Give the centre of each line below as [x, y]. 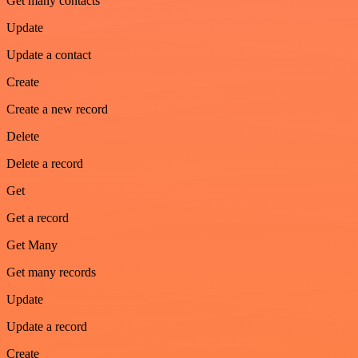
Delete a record [45, 163]
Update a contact [49, 54]
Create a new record [57, 109]
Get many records [51, 272]
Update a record [47, 326]
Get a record [38, 217]
